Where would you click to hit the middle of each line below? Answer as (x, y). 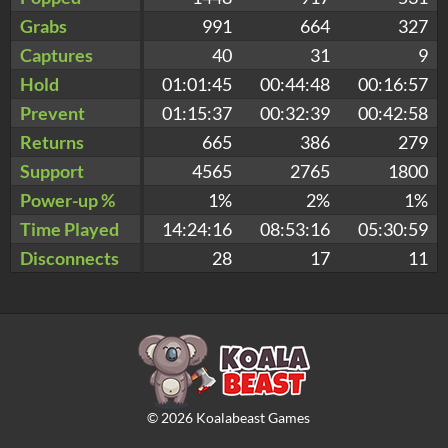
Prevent (52, 112)
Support (52, 170)
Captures (56, 54)
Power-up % (67, 199)
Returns (52, 141)
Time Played (69, 228)
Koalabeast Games (251, 417)
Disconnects (69, 257)
